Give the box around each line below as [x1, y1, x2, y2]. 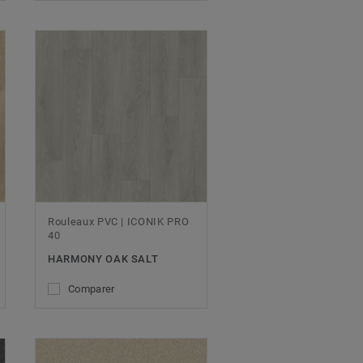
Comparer [68, 282, 115, 295]
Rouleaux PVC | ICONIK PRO [48, 215, 190, 228]
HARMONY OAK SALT [48, 252, 159, 265]
